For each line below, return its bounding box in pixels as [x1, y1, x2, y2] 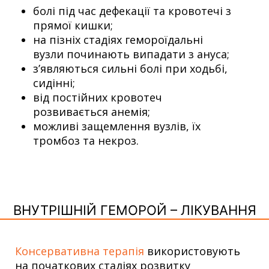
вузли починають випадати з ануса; [33, 46, 229, 61]
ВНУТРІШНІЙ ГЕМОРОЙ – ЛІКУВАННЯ [13, 202, 256, 218]
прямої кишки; [33, 17, 113, 32]
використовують [144, 243, 240, 258]
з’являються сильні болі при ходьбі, [33, 61, 228, 76]
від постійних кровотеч [33, 89, 162, 104]
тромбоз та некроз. [33, 133, 139, 148]
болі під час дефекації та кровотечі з [33, 3, 231, 18]
